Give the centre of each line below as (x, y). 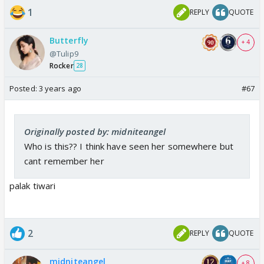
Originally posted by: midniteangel (95, 131)
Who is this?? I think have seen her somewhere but (129, 146)
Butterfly (69, 40)
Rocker (62, 65)
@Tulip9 (64, 53)
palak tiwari (33, 185)
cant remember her (64, 161)
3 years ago (60, 88)
